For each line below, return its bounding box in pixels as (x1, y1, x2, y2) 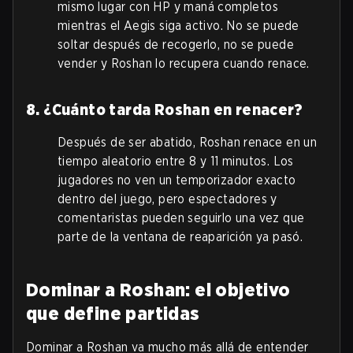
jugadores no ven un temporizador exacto (58, 173, 296, 188)
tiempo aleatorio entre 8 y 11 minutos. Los (58, 154, 294, 169)
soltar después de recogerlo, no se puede (58, 37, 294, 53)
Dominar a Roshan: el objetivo (26, 278, 291, 302)
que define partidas (26, 302, 200, 325)
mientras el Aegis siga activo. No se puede (58, 18, 299, 34)
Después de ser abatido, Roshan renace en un (58, 135, 318, 150)
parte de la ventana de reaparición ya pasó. (58, 229, 303, 245)
